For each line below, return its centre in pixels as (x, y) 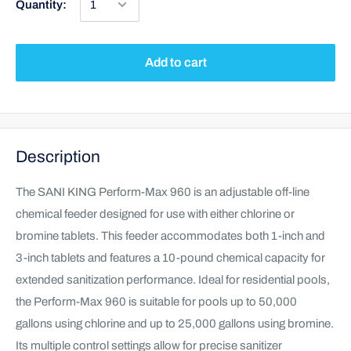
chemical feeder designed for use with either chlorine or (155, 213)
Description (58, 157)
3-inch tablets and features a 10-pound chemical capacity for (170, 257)
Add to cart (175, 63)
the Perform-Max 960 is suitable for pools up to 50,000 (156, 301)
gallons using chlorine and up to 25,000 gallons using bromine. (175, 323)
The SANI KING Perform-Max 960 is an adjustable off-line (163, 192)
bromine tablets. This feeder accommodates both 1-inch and (170, 235)
